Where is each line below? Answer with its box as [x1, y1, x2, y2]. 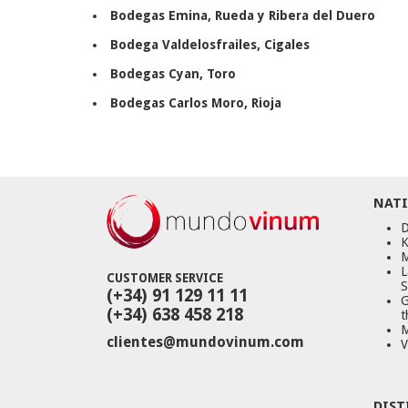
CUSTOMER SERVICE [107, 270, 223, 285]
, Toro [199, 66, 236, 81]
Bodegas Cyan [110, 66, 199, 81]
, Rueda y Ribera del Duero [208, 7, 375, 23]
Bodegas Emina [110, 7, 208, 23]
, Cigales [257, 36, 310, 52]
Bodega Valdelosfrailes [110, 36, 257, 52]
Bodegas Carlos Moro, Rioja [110, 95, 281, 110]
